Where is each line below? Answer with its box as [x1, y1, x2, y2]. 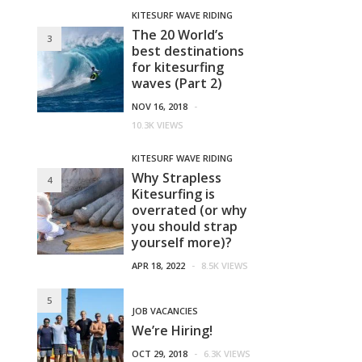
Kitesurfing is [132, 185, 216, 203]
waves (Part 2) [132, 74, 223, 92]
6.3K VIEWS [204, 347, 251, 360]
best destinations [132, 42, 245, 60]
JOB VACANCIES [132, 304, 199, 317]
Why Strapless [132, 169, 222, 187]
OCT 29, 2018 [132, 347, 188, 360]
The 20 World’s [132, 26, 225, 44]
